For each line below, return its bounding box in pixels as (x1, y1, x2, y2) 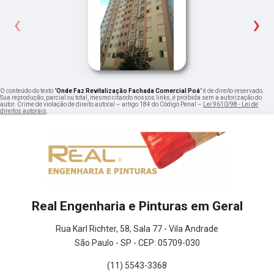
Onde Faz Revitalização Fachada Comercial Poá (56, 87, 200, 94)
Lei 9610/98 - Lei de (203, 100, 258, 108)
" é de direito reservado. (200, 87, 264, 94)
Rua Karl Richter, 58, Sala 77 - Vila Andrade (56, 223, 218, 234)
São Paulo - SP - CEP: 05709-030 (74, 237, 200, 248)
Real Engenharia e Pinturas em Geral (31, 198, 243, 213)
